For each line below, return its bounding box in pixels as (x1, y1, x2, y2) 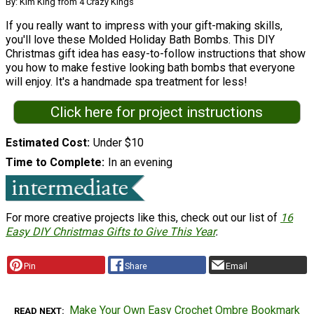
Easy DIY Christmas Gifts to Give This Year (6, 225, 215, 239)
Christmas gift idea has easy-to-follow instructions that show (6, 46, 306, 60)
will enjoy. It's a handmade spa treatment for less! (6, 74, 247, 88)
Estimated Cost (6, 136, 87, 150)
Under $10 (93, 136, 144, 150)
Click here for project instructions (50, 104, 264, 121)
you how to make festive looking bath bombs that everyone (6, 60, 295, 74)
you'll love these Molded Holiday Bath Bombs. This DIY (6, 32, 275, 46)
